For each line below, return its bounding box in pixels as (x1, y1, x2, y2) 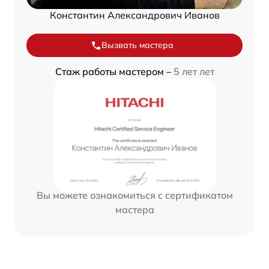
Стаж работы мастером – (55, 65, 174, 78)
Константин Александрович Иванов (49, 9, 220, 22)
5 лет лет (173, 65, 214, 78)
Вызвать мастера (101, 40, 174, 51)
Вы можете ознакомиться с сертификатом (36, 189, 233, 202)
